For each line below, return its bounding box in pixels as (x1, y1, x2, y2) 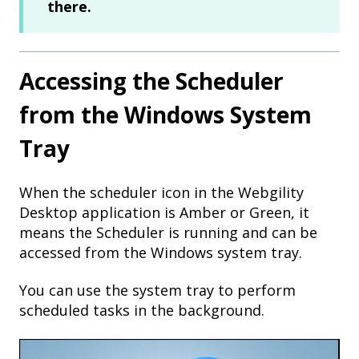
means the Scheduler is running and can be (19, 223, 317, 243)
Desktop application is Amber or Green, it (19, 203, 309, 223)
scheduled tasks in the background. (19, 301, 264, 321)
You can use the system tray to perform (19, 280, 296, 301)
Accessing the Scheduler (19, 65, 284, 96)
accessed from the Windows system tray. (19, 243, 302, 263)
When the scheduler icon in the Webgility (19, 183, 304, 203)
